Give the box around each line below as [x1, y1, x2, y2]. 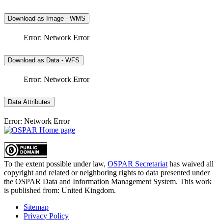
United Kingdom [61, 186, 114, 194]
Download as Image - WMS [8, 15, 85, 23]
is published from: [4, 186, 61, 194]
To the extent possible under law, [4, 159, 108, 168]
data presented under [146, 168, 210, 177]
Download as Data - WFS [8, 56, 80, 64]
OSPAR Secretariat [108, 159, 167, 168]
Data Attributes [8, 98, 51, 106]
